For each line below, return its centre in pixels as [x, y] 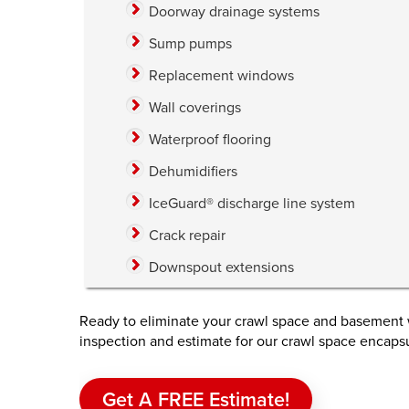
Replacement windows [221, 75]
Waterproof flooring [210, 139]
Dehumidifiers [193, 171]
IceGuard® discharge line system [252, 203]
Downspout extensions [221, 267]
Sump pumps [190, 43]
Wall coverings [195, 107]
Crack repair [187, 235]
